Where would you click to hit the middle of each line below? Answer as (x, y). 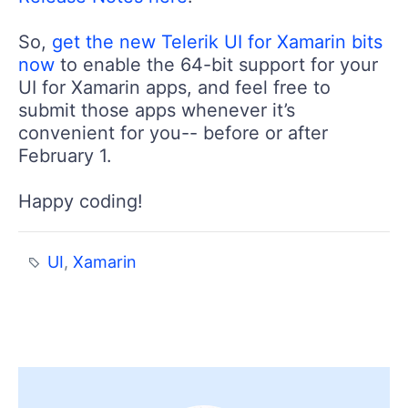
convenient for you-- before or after (173, 133)
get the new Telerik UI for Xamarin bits (217, 41)
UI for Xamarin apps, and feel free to (174, 87)
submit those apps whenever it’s (157, 110)
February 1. (65, 155)
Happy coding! (81, 201)
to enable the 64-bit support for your (216, 64)
